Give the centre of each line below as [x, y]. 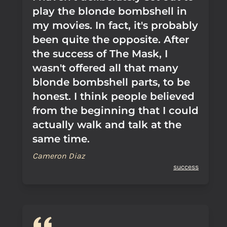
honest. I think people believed [113, 96]
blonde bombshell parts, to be [111, 82]
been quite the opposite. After [111, 40]
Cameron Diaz [59, 156]
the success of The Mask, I [100, 54]
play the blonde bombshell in [110, 11]
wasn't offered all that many [105, 68]
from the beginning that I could [116, 110]
